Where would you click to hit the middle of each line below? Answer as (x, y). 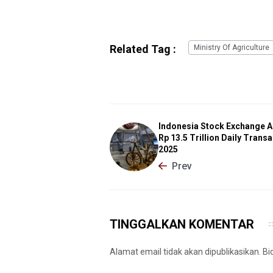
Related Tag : (143, 49)
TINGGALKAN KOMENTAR (182, 224)
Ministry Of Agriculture (232, 47)
